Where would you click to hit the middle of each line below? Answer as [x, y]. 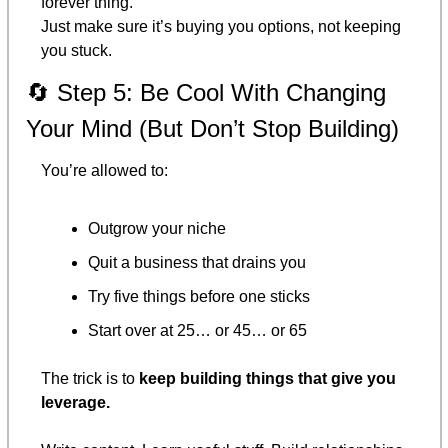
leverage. [75, 402]
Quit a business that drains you [197, 262]
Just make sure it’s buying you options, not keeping [221, 26]
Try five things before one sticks [199, 296]
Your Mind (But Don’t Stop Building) [212, 128]
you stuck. [76, 50]
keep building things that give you [267, 378]
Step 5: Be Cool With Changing [218, 92]
